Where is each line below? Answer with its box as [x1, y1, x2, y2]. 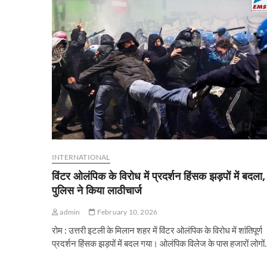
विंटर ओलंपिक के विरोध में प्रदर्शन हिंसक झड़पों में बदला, [52, 169, 265, 184]
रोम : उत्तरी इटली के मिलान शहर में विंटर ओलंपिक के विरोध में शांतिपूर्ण [52, 225, 262, 236]
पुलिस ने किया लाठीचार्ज [52, 183, 142, 198]
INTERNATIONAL [52, 153, 110, 162]
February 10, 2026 [95, 207, 158, 217]
